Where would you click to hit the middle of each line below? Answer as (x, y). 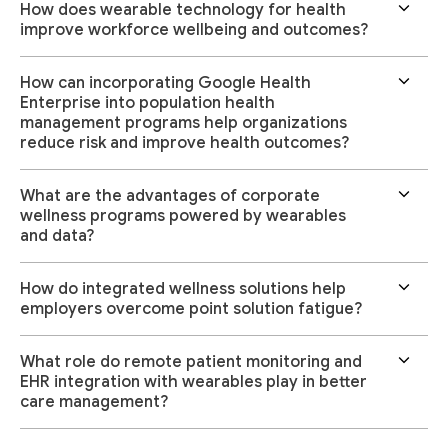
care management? (94, 402)
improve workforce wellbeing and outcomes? (194, 30)
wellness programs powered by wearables (183, 216)
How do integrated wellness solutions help (183, 289)
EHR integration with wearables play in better (193, 382)
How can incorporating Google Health (165, 83)
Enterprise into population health (147, 103)
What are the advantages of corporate (170, 196)
